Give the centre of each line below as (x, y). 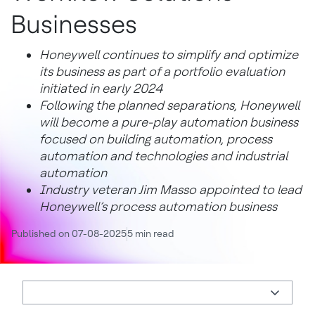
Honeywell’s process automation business (158, 206)
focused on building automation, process (156, 139)
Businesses (73, 24)
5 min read (151, 233)
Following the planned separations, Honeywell (169, 105)
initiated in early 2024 (101, 88)
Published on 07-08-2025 (69, 233)
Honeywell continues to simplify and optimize (169, 54)
